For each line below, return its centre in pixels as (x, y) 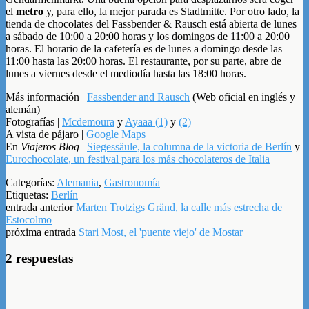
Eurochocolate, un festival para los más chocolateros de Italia (138, 159)
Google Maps (116, 134)
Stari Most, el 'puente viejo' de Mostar (161, 232)
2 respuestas (39, 259)
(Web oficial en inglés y (242, 97)
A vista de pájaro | (46, 134)
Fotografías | (34, 121)
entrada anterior (41, 207)
